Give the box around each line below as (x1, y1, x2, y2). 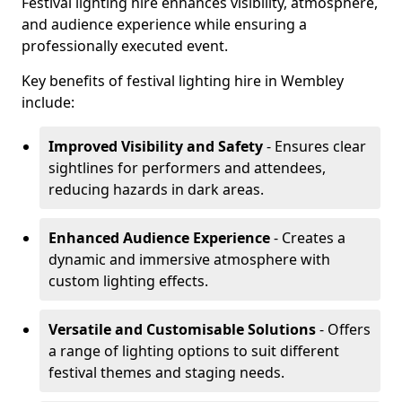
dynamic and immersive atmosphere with (48, 249, 330, 269)
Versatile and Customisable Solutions (48, 319, 316, 339)
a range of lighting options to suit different (48, 341, 339, 361)
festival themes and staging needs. (48, 363, 284, 382)
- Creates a (270, 228, 345, 248)
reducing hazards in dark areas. (48, 179, 264, 199)
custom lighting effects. (48, 271, 208, 291)
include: (22, 92, 74, 112)
